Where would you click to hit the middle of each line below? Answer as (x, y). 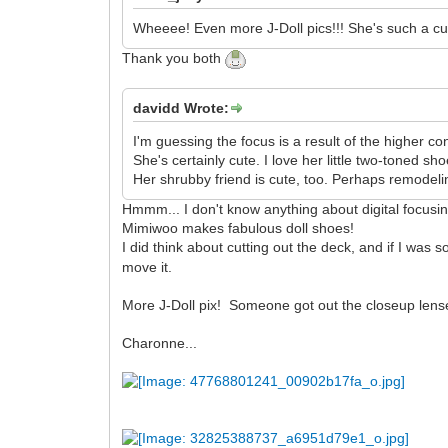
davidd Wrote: (181, 107)
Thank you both (174, 57)
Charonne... (160, 343)
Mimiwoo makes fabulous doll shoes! (238, 228)
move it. (151, 267)
